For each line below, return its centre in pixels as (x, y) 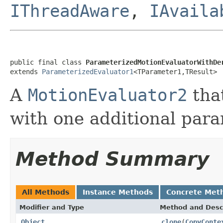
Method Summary (112, 159)
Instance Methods (118, 192)
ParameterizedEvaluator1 (88, 71)
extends (26, 71)
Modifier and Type (52, 207)
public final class (48, 62)
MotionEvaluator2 (108, 95)
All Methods (46, 192)
